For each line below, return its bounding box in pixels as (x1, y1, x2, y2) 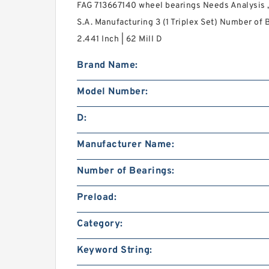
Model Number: (77, 85, 148, 98)
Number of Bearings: (77, 165, 175, 177)
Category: (77, 217, 123, 230)
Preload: (77, 191, 116, 204)
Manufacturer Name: (77, 138, 174, 151)
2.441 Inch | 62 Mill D (77, 34, 162, 44)
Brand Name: (77, 59, 138, 71)
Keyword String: (77, 244, 153, 256)
